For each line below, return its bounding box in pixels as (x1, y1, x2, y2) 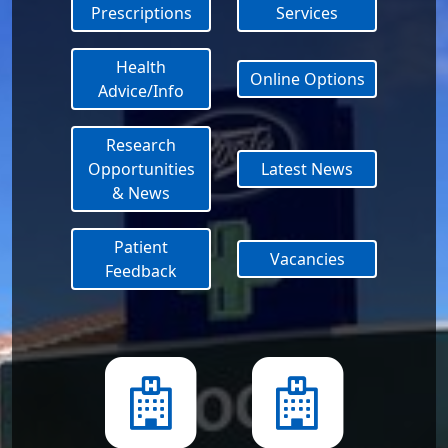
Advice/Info (98, 83, 184, 99)
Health (116, 59, 166, 75)
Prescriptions (90, 5, 192, 21)
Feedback (105, 263, 177, 279)
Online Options (249, 71, 365, 87)
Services (276, 5, 338, 21)
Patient (114, 239, 168, 255)
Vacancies (269, 251, 345, 267)
